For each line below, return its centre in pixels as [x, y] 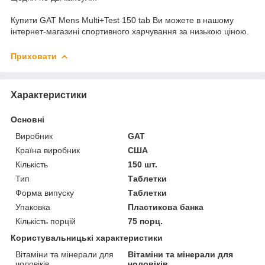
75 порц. [146, 221]
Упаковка [33, 207]
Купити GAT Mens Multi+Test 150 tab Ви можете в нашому [122, 20]
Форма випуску [45, 193]
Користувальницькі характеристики [87, 237]
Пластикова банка [166, 207]
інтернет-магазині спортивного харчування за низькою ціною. [130, 31]
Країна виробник [48, 150]
